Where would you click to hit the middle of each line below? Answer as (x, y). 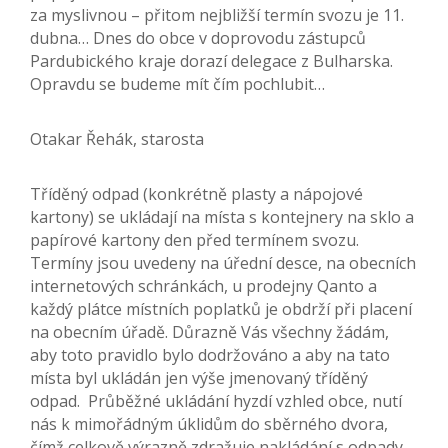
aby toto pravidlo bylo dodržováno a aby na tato (210, 355)
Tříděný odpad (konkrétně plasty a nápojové (196, 194)
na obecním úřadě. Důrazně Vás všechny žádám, (209, 332)
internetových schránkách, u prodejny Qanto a (203, 286)
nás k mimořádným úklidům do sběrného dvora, (209, 424)
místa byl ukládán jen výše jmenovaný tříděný (199, 378)
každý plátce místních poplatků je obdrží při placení (221, 309)
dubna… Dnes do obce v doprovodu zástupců (198, 38)
